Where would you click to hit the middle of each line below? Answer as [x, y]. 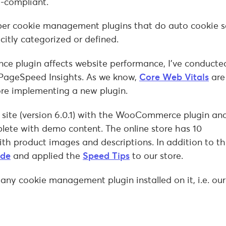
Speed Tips [106, 155]
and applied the [47, 155]
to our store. [156, 155]
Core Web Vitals [174, 77]
